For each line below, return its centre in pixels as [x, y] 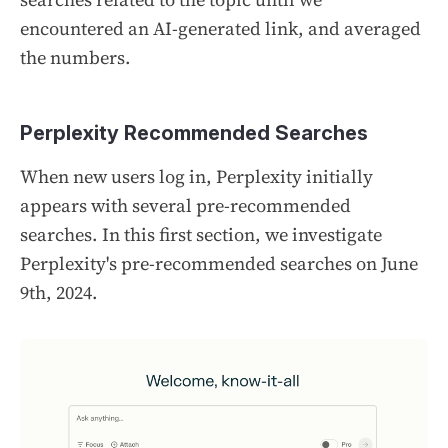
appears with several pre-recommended [185, 206]
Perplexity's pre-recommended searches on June [219, 264]
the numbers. [75, 58]
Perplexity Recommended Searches [194, 133]
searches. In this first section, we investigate [201, 235]
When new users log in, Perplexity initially [196, 177]
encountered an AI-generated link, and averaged [220, 29]
